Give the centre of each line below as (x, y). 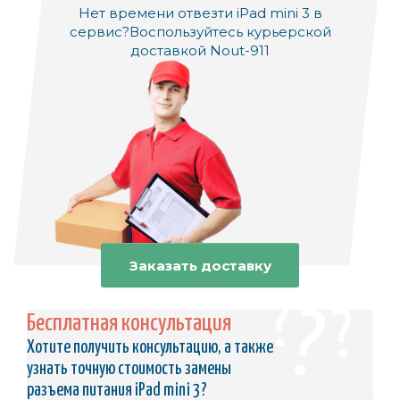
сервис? (99, 32)
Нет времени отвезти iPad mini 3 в (200, 13)
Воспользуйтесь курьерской (230, 32)
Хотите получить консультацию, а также (150, 348)
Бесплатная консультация (129, 324)
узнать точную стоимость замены (129, 370)
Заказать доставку (200, 265)
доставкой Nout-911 (200, 51)
